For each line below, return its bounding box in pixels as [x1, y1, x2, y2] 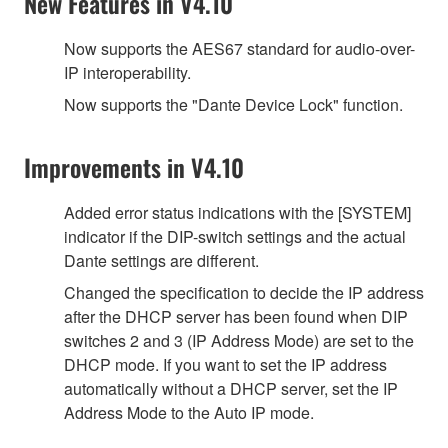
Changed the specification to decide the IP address [64, 280, 424, 304]
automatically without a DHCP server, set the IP [64, 376, 398, 400]
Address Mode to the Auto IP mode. [64, 400, 314, 424]
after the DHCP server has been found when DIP [64, 304, 408, 328]
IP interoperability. [64, 60, 191, 84]
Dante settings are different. [64, 248, 259, 272]
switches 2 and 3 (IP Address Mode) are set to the [64, 328, 414, 352]
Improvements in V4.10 [24, 148, 244, 185]
